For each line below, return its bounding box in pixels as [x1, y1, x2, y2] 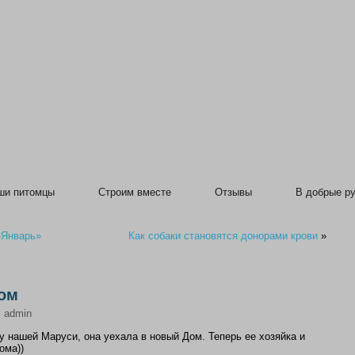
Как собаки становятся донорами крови [128, 230, 318, 242]
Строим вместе [97, 186, 171, 198]
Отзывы [214, 186, 252, 198]
